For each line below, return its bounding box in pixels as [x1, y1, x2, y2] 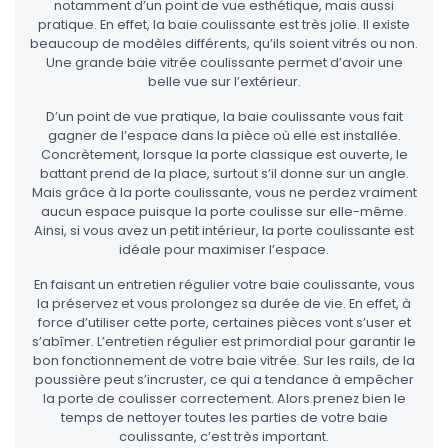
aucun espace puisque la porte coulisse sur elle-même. [41, 203, 407, 221]
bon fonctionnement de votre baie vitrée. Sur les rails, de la [33, 352, 415, 370]
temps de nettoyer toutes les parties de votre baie [60, 409, 388, 427]
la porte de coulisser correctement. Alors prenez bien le [42, 390, 406, 408]
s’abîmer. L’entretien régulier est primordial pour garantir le [32, 333, 416, 351]
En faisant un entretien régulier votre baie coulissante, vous [33, 276, 415, 294]
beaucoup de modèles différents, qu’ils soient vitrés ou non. [30, 35, 418, 53]
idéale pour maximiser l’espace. [119, 241, 329, 259]
